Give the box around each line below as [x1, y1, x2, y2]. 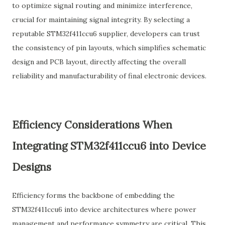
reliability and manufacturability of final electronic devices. [12, 71, 206, 80]
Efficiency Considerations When [12, 118, 172, 132]
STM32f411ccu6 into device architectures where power [12, 205, 196, 214]
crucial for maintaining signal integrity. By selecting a [12, 15, 190, 24]
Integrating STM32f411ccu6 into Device [12, 139, 206, 153]
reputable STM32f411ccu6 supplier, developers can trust [12, 29, 200, 38]
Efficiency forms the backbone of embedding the [12, 191, 175, 200]
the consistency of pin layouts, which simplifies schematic [12, 43, 206, 52]
